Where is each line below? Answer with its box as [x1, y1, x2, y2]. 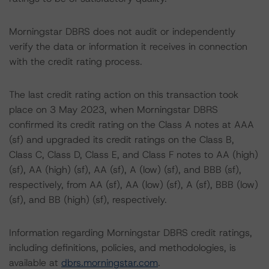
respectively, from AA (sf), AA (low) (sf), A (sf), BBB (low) [9, 178, 258, 191]
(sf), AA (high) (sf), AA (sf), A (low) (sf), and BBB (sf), [9, 163, 241, 176]
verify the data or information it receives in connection [9, 40, 247, 53]
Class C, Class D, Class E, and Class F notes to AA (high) [9, 148, 258, 161]
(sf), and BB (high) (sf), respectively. [9, 193, 167, 206]
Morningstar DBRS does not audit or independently [9, 25, 235, 38]
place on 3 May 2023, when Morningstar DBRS [9, 103, 218, 116]
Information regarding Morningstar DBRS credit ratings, [9, 226, 252, 239]
